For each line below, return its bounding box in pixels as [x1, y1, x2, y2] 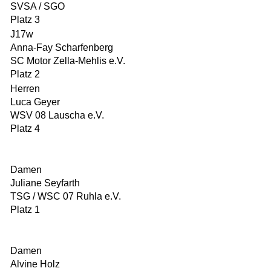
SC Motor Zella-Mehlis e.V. [10, 56, 125, 66]
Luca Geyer [10, 97, 60, 107]
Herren [10, 83, 40, 94]
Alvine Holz [10, 259, 60, 269]
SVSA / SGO [10, 1, 65, 11]
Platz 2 [10, 69, 40, 79]
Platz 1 [10, 204, 40, 215]
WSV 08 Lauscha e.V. [10, 110, 104, 120]
